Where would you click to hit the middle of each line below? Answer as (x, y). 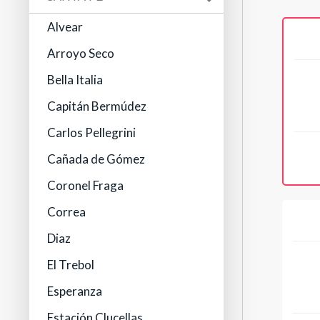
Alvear (65, 27)
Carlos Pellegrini (92, 133)
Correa (67, 212)
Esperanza (75, 291)
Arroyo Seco (81, 54)
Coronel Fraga (86, 186)
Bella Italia (75, 80)
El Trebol (71, 265)
